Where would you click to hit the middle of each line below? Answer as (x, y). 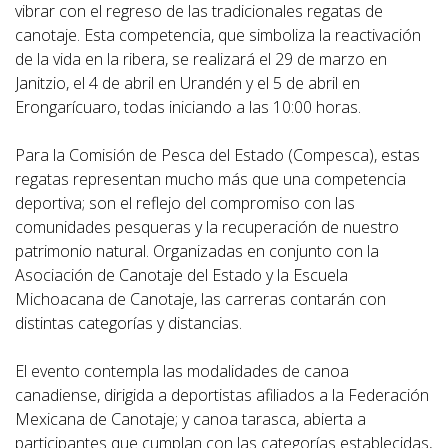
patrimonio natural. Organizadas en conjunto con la (197, 250)
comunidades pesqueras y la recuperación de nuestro (207, 226)
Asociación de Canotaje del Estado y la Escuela (181, 274)
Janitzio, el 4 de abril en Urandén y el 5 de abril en (187, 82)
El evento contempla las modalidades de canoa (182, 370)
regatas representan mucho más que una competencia (210, 178)
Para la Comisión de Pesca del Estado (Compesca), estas (217, 154)
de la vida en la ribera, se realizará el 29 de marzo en (201, 58)
